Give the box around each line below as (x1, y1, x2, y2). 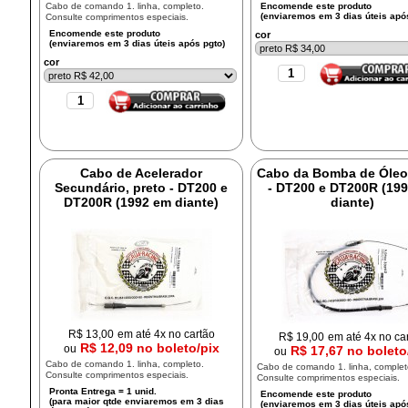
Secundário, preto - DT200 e (55, 180, 229, 195)
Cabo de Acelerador (80, 166, 203, 180)
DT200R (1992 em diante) (64, 195, 219, 209)
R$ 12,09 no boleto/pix (79, 341, 219, 355)
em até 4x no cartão (117, 328, 215, 340)
